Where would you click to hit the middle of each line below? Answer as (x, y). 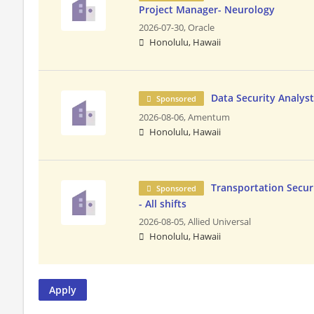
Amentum (209, 117)
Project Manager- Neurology (207, 9)
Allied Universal (220, 221)
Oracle (202, 27)
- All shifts (163, 203)
